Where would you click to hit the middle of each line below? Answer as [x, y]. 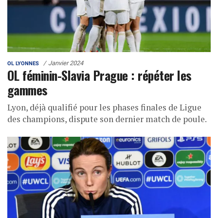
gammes [27, 89]
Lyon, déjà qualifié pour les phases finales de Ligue [104, 107]
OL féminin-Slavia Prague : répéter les [100, 75]
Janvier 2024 [66, 63]
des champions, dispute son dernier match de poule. [107, 119]
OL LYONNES [23, 63]
